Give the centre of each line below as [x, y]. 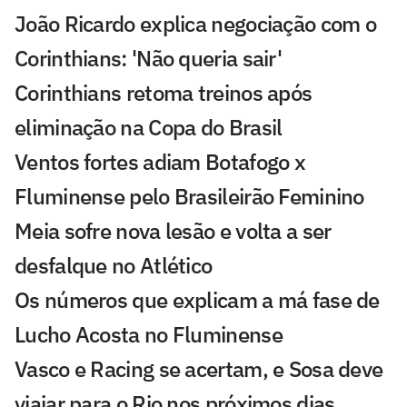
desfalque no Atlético [114, 265]
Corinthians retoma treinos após [164, 92]
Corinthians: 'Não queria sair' [148, 58]
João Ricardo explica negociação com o [196, 23]
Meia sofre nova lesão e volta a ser [173, 230]
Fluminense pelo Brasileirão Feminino [189, 196]
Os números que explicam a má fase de [197, 299]
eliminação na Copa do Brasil [149, 127]
